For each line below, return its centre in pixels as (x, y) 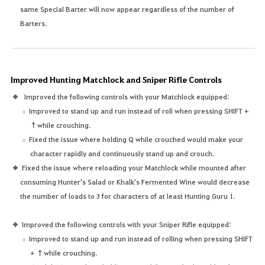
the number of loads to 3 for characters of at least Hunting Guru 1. (128, 196)
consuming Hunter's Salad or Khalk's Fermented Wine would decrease (135, 182)
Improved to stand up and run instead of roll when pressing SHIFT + (139, 111)
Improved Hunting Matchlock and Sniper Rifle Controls (116, 80)
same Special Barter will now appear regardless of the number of (127, 9)
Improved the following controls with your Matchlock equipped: (127, 97)
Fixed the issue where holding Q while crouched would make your (136, 139)
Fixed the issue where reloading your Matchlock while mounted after (134, 168)
